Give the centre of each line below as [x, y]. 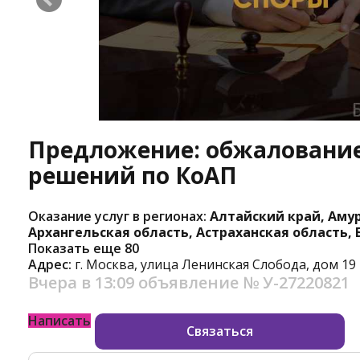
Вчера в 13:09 [83, 282]
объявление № [200, 282]
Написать [59, 321]
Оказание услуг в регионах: [119, 216]
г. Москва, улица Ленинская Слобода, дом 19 [215, 264]
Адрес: [51, 264]
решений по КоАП [133, 175]
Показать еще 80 [84, 248]
